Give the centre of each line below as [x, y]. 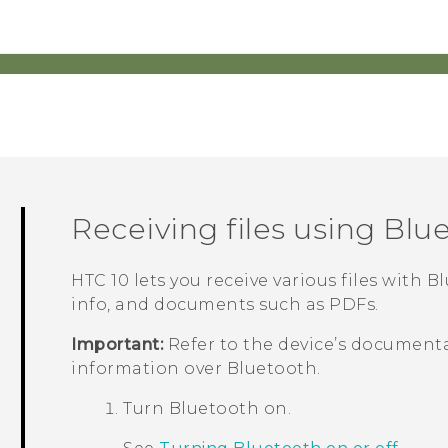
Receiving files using [227, 228]
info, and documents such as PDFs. [225, 305]
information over [149, 369]
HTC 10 [100, 281]
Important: [117, 345]
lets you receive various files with [278, 281]
